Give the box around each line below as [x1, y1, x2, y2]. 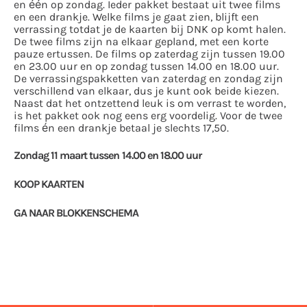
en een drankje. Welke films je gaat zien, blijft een [14, 11, 259, 23]
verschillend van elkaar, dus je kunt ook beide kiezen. [14, 85, 279, 97]
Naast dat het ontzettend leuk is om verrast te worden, [14, 97, 286, 110]
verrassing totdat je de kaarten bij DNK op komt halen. [14, 23, 286, 36]
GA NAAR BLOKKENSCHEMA [14, 207, 139, 219]
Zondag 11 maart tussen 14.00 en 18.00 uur [14, 149, 201, 162]
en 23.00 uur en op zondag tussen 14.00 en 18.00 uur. [14, 60, 279, 73]
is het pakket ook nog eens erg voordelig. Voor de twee [14, 110, 282, 122]
